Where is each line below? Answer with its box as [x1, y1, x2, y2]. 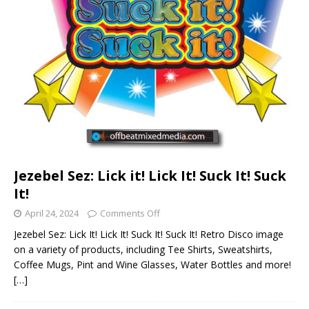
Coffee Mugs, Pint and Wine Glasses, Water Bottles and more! [14, 258, 291, 272]
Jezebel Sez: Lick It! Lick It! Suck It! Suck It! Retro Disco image [14, 228, 283, 241]
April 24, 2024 [25, 207, 79, 220]
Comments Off [100, 207, 160, 220]
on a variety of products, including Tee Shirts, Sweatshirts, [14, 243, 272, 257]
